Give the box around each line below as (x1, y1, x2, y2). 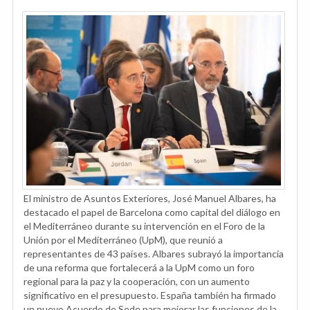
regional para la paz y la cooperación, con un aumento (24, 275, 250, 287)
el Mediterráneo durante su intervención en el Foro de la (24, 219, 265, 232)
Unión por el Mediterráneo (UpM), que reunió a (24, 233, 223, 246)
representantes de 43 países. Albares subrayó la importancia (24, 247, 284, 259)
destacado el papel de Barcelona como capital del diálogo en (24, 206, 280, 218)
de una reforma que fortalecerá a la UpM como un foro (24, 261, 255, 273)
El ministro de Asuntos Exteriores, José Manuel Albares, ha (24, 192, 276, 204)
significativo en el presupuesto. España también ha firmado (24, 289, 276, 301)
